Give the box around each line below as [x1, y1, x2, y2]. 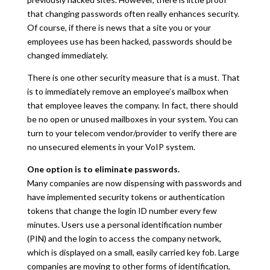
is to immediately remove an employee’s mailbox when [27, 86, 228, 96]
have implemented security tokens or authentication [27, 191, 225, 202]
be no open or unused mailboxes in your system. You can [27, 113, 238, 124]
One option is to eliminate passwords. [27, 163, 180, 174]
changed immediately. [27, 49, 108, 60]
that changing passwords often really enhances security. [27, 8, 239, 19]
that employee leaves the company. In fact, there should [27, 99, 238, 110]
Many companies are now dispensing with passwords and [27, 177, 242, 188]
